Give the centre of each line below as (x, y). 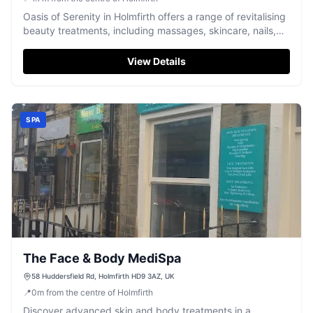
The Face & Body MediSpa (102, 258)
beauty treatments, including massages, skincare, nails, (150, 30)
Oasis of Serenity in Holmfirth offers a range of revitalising (154, 16)
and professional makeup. (82, 44)
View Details (156, 61)
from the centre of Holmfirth (100, 292)
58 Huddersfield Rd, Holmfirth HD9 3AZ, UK (103, 276)
